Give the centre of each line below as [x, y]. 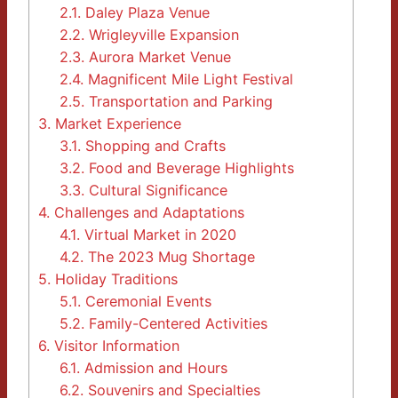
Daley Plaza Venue [146, 13]
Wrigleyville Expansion [162, 35]
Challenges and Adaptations [147, 213]
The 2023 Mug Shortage [170, 257]
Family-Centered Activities [176, 324]
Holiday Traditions [114, 279]
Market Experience [116, 124]
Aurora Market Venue [158, 57]
